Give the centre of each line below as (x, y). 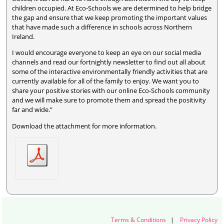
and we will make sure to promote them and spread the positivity (109, 100)
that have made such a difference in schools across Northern (102, 27)
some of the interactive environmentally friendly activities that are (110, 72)
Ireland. (23, 37)
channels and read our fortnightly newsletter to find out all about (109, 62)
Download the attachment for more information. (84, 126)
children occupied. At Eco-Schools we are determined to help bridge (112, 8)
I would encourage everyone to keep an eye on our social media (107, 53)
